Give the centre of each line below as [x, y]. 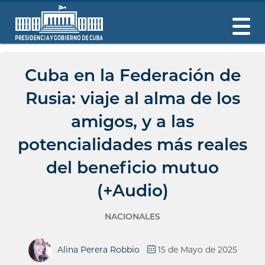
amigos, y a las [132, 121]
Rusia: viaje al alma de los [132, 98]
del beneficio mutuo [132, 167]
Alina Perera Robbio [98, 249]
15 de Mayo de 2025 [197, 249]
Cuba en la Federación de [132, 75]
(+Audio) [132, 190]
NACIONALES [132, 216]
